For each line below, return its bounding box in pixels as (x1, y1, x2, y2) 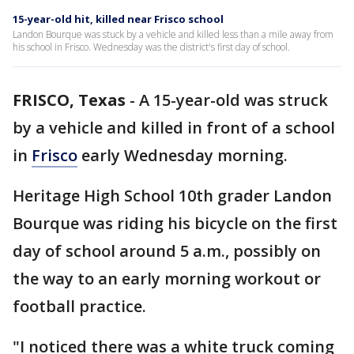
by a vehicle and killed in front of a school (13, 117, 335, 138)
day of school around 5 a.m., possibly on (13, 240, 321, 262)
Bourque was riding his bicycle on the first (13, 213, 337, 234)
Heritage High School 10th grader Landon (13, 185, 332, 206)
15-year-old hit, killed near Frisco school (13, 12, 224, 26)
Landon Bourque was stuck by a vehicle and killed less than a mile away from (13, 28, 333, 41)
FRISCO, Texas (13, 89, 126, 111)
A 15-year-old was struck (139, 89, 328, 111)
